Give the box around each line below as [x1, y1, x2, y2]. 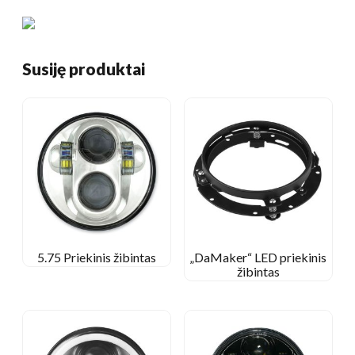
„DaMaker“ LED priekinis [189, 249, 327, 265]
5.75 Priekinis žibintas [37, 249, 157, 265]
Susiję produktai [22, 58, 145, 78]
